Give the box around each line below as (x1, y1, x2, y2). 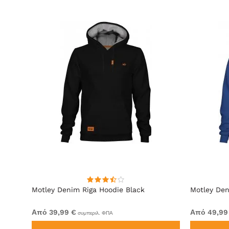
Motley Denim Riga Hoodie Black (32, 186, 145, 194)
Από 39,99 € (32, 208, 76, 216)
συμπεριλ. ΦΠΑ (76, 210, 113, 216)
